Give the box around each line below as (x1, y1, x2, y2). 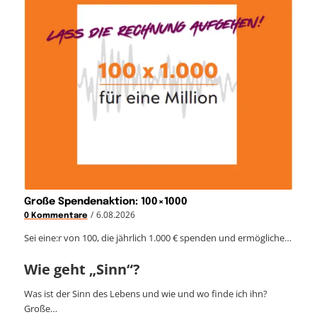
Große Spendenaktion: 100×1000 (23, 196, 188, 207)
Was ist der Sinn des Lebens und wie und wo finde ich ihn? (23, 287, 267, 300)
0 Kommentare (23, 211, 88, 220)
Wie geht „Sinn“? (23, 259, 140, 279)
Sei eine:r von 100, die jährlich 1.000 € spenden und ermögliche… (23, 231, 292, 244)
